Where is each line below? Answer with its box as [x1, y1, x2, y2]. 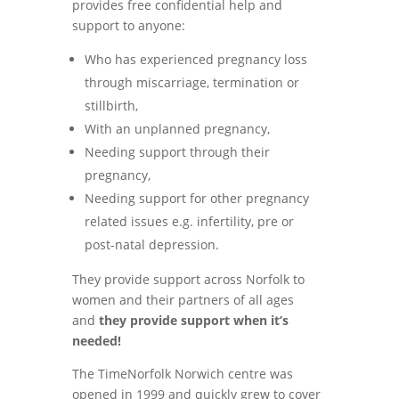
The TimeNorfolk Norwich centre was [71, 364, 293, 382]
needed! [71, 331, 121, 349]
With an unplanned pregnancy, [84, 119, 270, 137]
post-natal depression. [84, 235, 219, 253]
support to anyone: [71, 16, 185, 34]
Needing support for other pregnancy [84, 189, 309, 207]
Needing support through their [84, 142, 270, 160]
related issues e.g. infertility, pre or [84, 212, 294, 230]
